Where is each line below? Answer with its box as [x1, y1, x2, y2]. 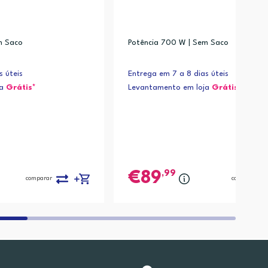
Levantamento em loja [127, 83, 212, 92]
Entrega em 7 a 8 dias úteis [127, 69, 229, 78]
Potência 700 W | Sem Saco [127, 38, 229, 47]
